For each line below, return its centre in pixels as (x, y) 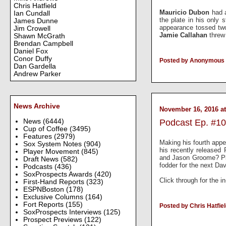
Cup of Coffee (46, 129)
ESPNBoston (44, 189)
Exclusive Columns (54, 197)
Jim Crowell (32, 29)
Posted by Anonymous (192, 61)
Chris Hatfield (35, 6)
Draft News (42, 159)
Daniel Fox (31, 51)
